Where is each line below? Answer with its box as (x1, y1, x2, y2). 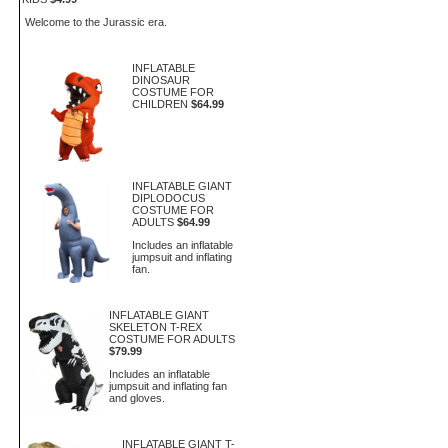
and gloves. (109, 391, 166, 404)
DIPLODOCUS (132, 192, 205, 204)
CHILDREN (132, 98, 188, 110)
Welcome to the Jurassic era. (25, 15, 167, 28)
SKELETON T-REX (109, 321, 203, 333)
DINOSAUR (132, 74, 190, 86)
